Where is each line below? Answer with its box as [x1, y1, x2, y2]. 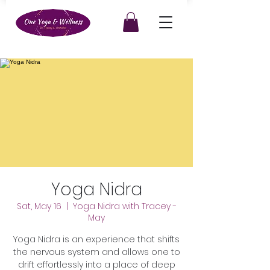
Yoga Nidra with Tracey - [72, 200, 177, 213]
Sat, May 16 [16, 200, 61, 213]
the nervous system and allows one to [13, 246, 180, 259]
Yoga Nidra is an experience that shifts [13, 233, 180, 246]
